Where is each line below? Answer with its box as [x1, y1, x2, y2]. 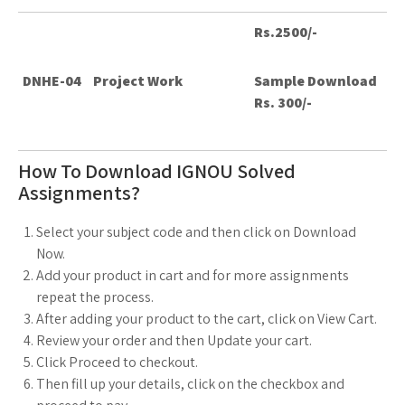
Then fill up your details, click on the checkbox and [36, 374, 344, 393]
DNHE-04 [23, 71, 81, 90]
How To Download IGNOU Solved [18, 158, 296, 184]
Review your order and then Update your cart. [36, 331, 312, 350]
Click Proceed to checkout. [36, 353, 198, 372]
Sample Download [254, 71, 377, 90]
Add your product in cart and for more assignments [36, 266, 349, 285]
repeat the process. [36, 287, 154, 306]
